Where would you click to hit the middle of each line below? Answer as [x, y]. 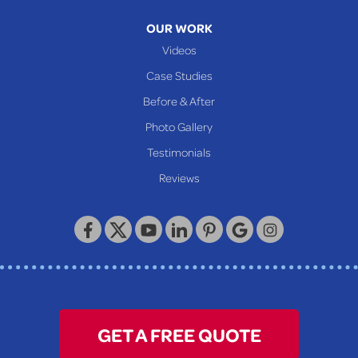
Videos [179, 50]
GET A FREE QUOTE [179, 335]
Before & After [179, 101]
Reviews [179, 178]
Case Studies [179, 76]
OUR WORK [179, 28]
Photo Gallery [179, 127]
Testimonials [179, 152]
